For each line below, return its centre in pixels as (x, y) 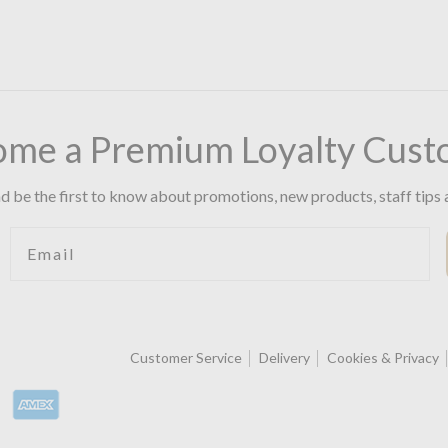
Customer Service (186, 358)
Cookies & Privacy (383, 358)
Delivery (284, 358)
